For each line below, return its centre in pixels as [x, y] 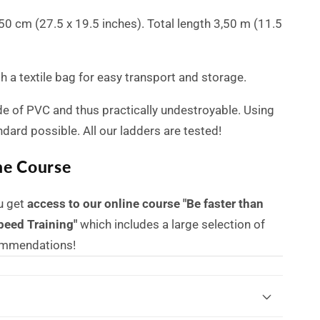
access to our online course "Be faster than [145, 203]
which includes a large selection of [171, 224]
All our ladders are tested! [152, 130]
